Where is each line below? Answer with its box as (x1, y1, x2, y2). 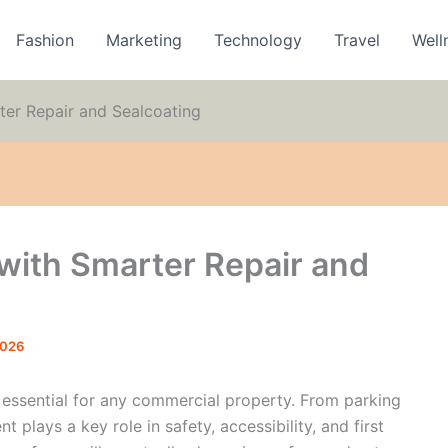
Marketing (106, 30, 183, 50)
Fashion (16, 30, 75, 50)
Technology (214, 30, 303, 50)
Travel (334, 30, 381, 50)
